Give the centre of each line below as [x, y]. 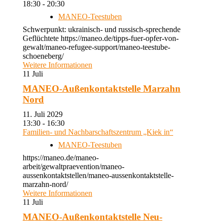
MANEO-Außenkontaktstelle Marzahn [102, 89]
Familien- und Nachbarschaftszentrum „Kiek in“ [98, 132]
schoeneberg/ [43, 56]
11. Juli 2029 [47, 114]
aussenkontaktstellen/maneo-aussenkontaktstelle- [98, 175]
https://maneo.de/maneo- [61, 158]
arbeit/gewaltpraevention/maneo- [74, 166]
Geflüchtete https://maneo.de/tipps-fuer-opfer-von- [101, 38]
